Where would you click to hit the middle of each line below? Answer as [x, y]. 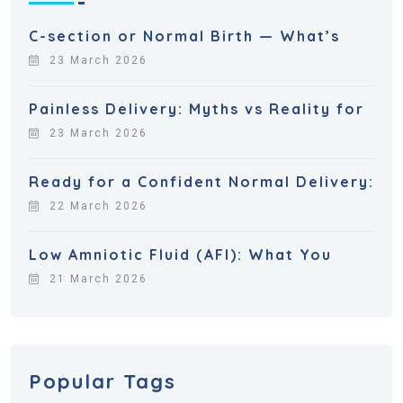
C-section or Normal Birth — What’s [184, 36]
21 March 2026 [99, 278]
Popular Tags [103, 381]
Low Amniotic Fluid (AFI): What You [180, 254]
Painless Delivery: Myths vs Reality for [197, 108]
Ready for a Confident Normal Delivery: [201, 181]
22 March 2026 [99, 206]
